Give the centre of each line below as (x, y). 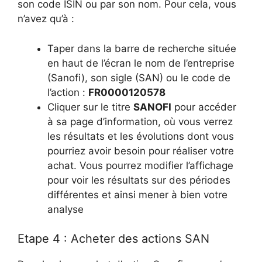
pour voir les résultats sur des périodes (139, 180)
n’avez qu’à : (46, 19)
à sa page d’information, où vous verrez (140, 121)
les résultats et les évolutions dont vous (141, 136)
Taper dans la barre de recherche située (142, 48)
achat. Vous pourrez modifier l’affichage (140, 165)
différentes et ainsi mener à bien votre (137, 194)
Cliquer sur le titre (90, 107)
